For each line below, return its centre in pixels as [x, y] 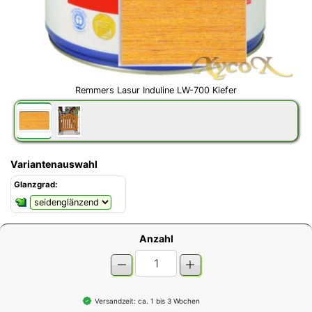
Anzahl [156, 238]
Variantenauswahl [54, 164]
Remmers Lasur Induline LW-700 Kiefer [156, 91]
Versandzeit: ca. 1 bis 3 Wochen [147, 301]
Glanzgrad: [36, 184]
